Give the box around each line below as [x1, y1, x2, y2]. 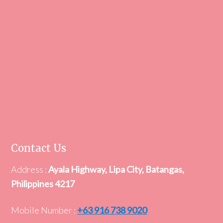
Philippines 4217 [11, 178, 75, 189]
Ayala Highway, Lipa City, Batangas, [48, 164, 185, 175]
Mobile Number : [11, 205, 78, 216]
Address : [11, 164, 49, 175]
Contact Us [11, 142, 67, 154]
